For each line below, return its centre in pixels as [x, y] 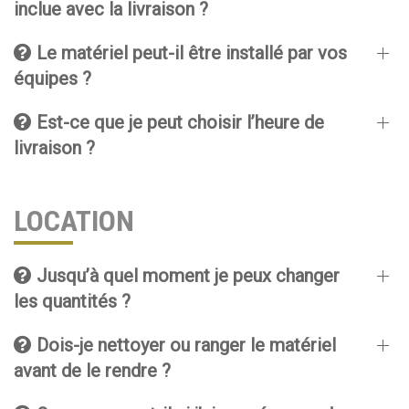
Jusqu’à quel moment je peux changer [186, 276]
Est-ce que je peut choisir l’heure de [178, 122]
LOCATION [74, 221]
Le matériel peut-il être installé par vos [189, 53]
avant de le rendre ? [92, 371]
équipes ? [52, 79]
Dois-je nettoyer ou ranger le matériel [184, 345]
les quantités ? [72, 301]
